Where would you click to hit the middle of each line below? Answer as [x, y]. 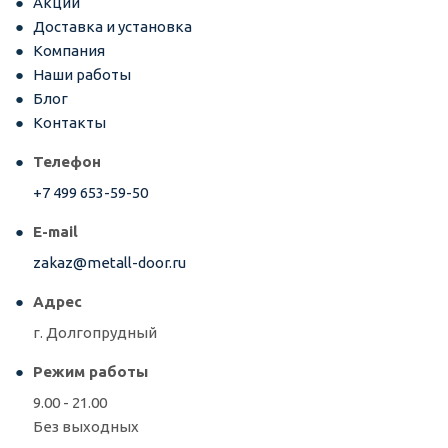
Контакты [69, 123]
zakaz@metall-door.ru [109, 263]
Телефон [67, 162]
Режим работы [90, 372]
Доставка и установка [112, 27]
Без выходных [86, 427]
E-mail [55, 232]
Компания [69, 51]
